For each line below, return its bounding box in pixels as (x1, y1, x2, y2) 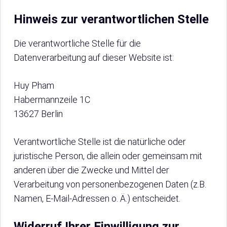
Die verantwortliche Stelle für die (14, 38, 141, 49)
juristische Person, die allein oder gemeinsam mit (14, 150, 202, 161)
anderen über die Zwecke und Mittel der (14, 165, 169, 175)
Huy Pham (14, 80, 54, 91)
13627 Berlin (14, 108, 63, 119)
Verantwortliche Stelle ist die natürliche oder (14, 136, 186, 147)
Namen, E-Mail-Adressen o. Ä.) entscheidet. (14, 193, 180, 204)
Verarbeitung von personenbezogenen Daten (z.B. (14, 179, 206, 190)
